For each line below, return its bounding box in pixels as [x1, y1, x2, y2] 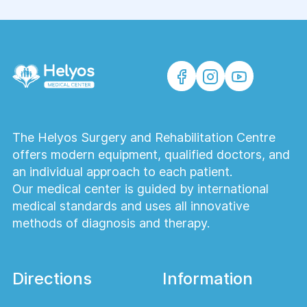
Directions [12, 269, 92, 289]
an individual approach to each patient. [12, 164, 232, 180]
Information [162, 269, 253, 289]
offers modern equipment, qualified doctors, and [12, 147, 290, 162]
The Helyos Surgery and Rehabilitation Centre [12, 130, 275, 145]
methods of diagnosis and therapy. [12, 216, 210, 231]
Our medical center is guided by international [12, 182, 269, 197]
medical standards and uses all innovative [12, 199, 249, 214]
